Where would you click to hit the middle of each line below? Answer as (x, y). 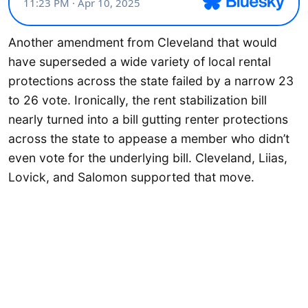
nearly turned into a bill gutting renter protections (148, 119)
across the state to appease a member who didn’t (149, 138)
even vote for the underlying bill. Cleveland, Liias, (148, 157)
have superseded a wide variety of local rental (140, 61)
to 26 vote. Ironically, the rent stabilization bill (137, 100)
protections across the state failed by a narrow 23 (151, 80)
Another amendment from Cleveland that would (143, 42)
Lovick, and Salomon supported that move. (131, 177)
